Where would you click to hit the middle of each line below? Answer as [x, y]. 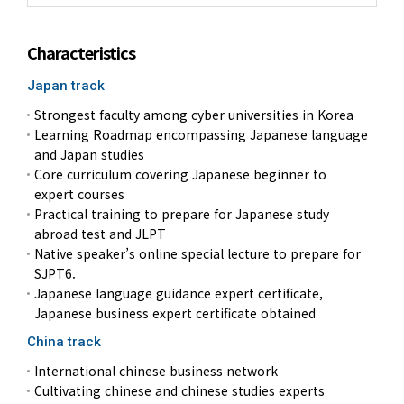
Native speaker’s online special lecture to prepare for [197, 253]
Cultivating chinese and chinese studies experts [179, 390]
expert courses [79, 194]
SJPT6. [55, 273]
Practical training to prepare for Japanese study [182, 214]
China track [64, 342]
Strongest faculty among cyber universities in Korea [194, 115]
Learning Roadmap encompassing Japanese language [201, 134]
